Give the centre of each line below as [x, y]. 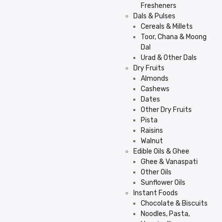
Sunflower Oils [163, 183]
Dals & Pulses [154, 16]
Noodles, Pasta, [165, 214]
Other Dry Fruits [166, 110]
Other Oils [156, 172]
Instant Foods [156, 193]
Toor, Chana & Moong [174, 37]
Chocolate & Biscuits [174, 203]
